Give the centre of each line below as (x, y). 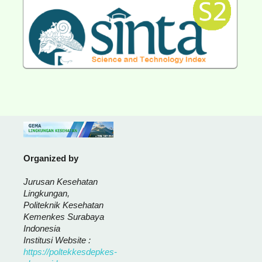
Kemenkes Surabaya (63, 217)
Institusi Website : (57, 240)
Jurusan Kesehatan (60, 182)
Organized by (51, 158)
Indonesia (42, 229)
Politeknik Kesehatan (63, 205)
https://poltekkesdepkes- (70, 252)
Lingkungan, (46, 194)
